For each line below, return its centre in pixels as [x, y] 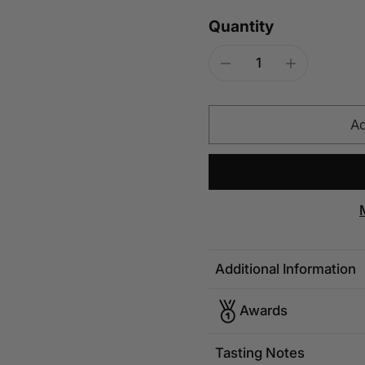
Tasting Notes [260, 352]
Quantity [241, 26]
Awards [264, 311]
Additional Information [286, 268]
